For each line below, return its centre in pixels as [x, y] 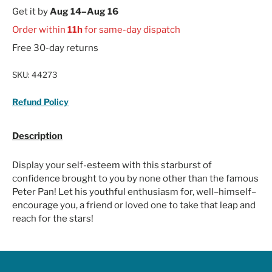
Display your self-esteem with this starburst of [112, 165]
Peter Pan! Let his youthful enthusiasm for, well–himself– [134, 192]
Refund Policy [40, 101]
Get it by [31, 11]
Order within [40, 29]
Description [37, 136]
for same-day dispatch [131, 29]
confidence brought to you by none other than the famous [135, 178]
